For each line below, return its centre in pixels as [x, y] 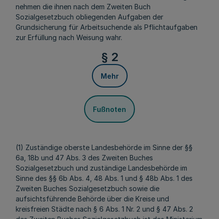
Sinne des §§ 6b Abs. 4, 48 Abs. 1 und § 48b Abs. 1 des [104, 178]
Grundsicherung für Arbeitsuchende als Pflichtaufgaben [107, 27]
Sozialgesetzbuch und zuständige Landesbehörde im [101, 168]
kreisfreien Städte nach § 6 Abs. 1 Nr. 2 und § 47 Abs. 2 [104, 209]
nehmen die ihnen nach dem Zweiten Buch [83, 7]
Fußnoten [109, 109]
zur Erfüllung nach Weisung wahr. [69, 37]
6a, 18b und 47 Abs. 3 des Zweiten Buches [84, 158]
